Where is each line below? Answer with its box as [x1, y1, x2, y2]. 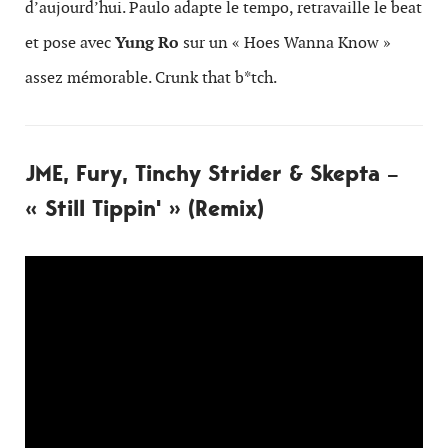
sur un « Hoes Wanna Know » [179, 32, 391, 53]
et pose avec [25, 32, 115, 53]
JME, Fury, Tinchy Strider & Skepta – [25, 158, 399, 188]
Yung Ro [115, 32, 179, 53]
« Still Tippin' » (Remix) [25, 193, 264, 223]
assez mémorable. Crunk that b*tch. [25, 67, 277, 88]
